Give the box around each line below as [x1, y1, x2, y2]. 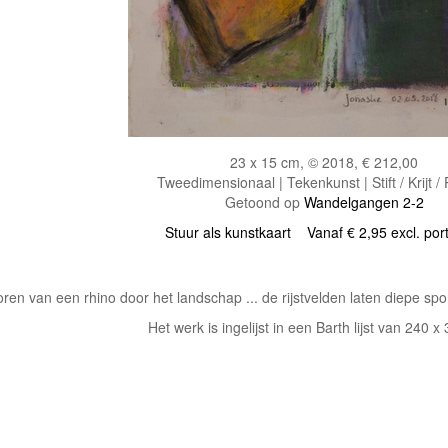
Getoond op [224, 191, 304, 212]
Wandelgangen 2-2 [303, 191, 424, 212]
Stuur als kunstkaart [165, 221, 307, 242]
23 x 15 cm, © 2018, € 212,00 [230, 151, 418, 172]
